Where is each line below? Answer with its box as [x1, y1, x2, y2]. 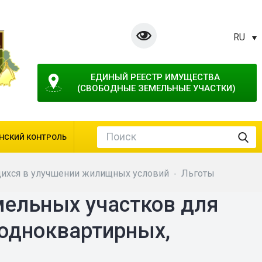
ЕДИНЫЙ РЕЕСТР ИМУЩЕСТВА [90, 72, 220, 82]
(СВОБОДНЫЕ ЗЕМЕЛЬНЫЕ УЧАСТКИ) [77, 83, 236, 94]
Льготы [181, 168, 215, 179]
